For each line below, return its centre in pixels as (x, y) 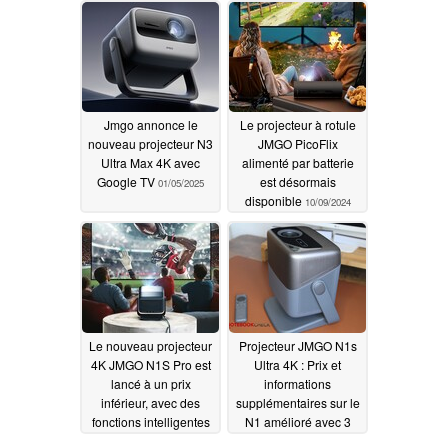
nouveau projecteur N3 (150, 143)
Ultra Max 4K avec (150, 162)
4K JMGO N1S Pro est (150, 364)
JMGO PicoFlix (297, 143)
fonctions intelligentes (150, 421)
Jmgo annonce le (150, 124)
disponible (274, 200)
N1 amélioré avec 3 (297, 421)
